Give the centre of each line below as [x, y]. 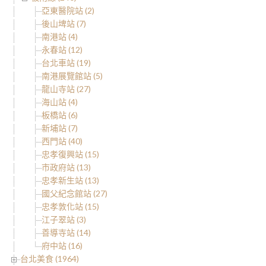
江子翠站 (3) [64, 220]
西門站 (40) [62, 141]
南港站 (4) [60, 37]
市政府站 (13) [66, 167]
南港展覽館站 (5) [72, 76]
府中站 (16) [62, 246]
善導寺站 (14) [66, 233]
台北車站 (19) [66, 63]
